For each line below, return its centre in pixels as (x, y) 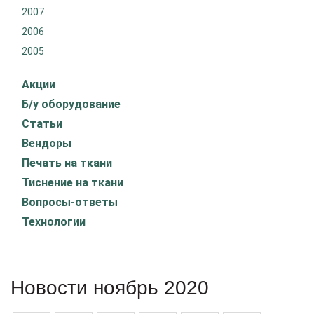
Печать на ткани (67, 163)
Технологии (54, 222)
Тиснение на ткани (73, 183)
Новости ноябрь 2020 (110, 288)
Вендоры (47, 143)
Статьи (42, 124)
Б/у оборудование (71, 104)
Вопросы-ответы (70, 202)
